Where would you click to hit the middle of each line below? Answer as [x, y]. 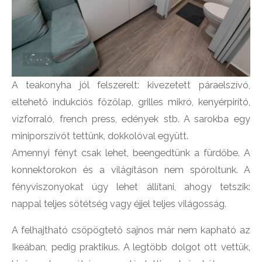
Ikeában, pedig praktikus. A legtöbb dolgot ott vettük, [131, 247]
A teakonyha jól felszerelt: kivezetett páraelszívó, [131, 85]
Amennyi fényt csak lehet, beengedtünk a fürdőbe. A [131, 153]
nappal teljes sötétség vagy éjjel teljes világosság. [119, 204]
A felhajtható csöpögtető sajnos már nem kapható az [131, 230]
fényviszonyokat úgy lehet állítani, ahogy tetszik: [131, 187]
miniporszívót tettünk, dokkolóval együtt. [100, 136]
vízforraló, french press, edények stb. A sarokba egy [131, 119]
